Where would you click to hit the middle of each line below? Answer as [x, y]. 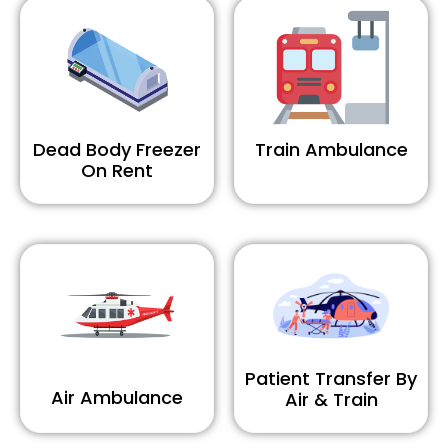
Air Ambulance [117, 398]
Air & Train [331, 400]
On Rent [117, 171]
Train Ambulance [331, 150]
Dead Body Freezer [117, 150]
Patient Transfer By [331, 379]
